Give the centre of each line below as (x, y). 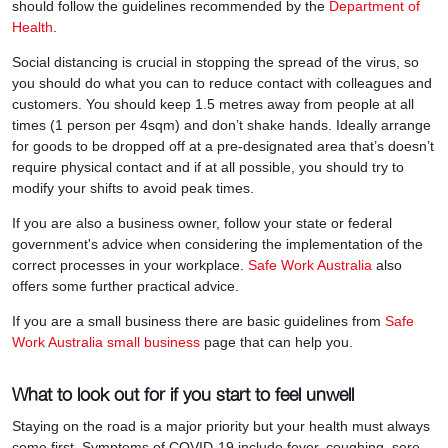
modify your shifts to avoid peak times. (135, 187)
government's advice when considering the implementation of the (217, 243)
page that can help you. (278, 341)
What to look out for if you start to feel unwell (183, 394)
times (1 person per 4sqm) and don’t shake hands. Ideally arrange (221, 124)
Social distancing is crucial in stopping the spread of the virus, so (215, 61)
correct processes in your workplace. (130, 264)
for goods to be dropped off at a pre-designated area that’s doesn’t (223, 145)
